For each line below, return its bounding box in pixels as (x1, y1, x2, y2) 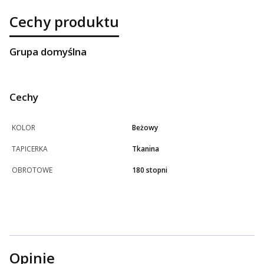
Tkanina (132, 144, 159, 154)
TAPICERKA (12, 144, 48, 154)
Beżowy (132, 123, 158, 133)
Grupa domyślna (9, 45, 87, 59)
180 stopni (132, 165, 167, 176)
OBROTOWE (12, 165, 52, 176)
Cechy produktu (9, 12, 119, 32)
